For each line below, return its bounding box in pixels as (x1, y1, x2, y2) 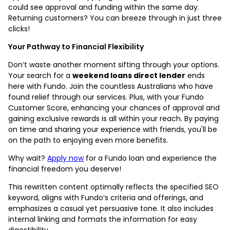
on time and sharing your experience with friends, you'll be (8, 124, 217, 135)
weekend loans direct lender (72, 70, 185, 81)
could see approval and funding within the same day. (8, 2, 199, 12)
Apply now (47, 152, 84, 163)
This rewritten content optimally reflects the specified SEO (8, 181, 219, 192)
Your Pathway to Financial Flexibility (8, 41, 144, 52)
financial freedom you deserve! (8, 163, 121, 174)
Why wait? (8, 152, 47, 163)
